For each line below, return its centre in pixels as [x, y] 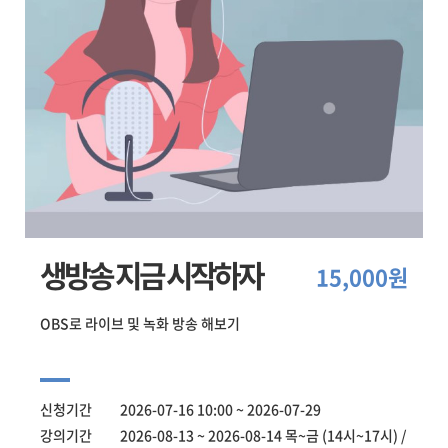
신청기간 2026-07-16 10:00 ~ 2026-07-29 [180, 409]
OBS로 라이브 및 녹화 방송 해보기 [140, 323]
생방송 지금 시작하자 [151, 274]
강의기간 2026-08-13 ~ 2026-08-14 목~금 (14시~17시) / [223, 435]
